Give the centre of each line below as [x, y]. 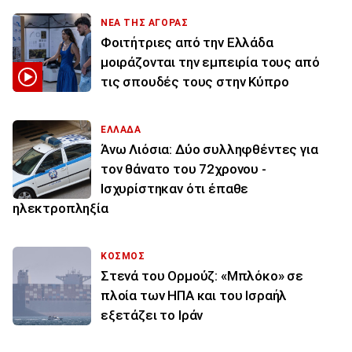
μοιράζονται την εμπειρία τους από [210, 62]
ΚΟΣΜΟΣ [123, 257]
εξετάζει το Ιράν [152, 315]
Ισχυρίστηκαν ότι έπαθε [175, 189]
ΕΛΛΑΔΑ [121, 130]
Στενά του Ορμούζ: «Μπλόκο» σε [202, 276]
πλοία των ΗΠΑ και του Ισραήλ [194, 296]
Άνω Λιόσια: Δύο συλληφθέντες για [209, 150]
